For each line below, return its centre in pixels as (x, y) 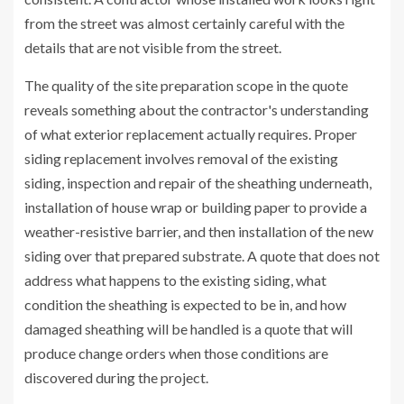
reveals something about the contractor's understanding (197, 110)
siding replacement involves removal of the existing (181, 159)
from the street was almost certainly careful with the (184, 23)
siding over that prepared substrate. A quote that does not (202, 256)
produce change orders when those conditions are (176, 353)
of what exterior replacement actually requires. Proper (191, 134)
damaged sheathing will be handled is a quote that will (188, 329)
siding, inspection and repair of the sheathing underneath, (198, 183)
